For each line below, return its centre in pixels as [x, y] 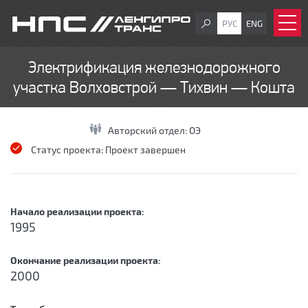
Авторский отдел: [148, 130]
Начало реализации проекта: [78, 211]
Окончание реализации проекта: [87, 260]
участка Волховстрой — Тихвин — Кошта [154, 89]
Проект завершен [145, 150]
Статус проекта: [68, 150]
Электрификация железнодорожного [154, 69]
